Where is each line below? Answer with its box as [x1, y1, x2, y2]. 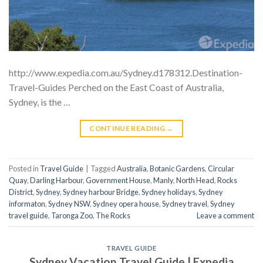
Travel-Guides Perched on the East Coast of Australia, [9, 82, 224, 93]
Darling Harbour [30, 176, 83, 186]
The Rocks [96, 211, 130, 221]
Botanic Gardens [150, 164, 205, 174]
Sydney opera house [93, 199, 159, 209]
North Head [176, 176, 214, 186]
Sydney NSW [48, 199, 90, 209]
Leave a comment [197, 211, 254, 221]
